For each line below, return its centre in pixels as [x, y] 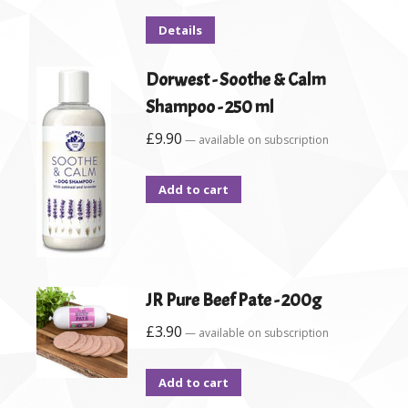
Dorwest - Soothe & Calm [236, 80]
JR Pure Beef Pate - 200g [234, 301]
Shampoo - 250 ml [210, 107]
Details [180, 31]
